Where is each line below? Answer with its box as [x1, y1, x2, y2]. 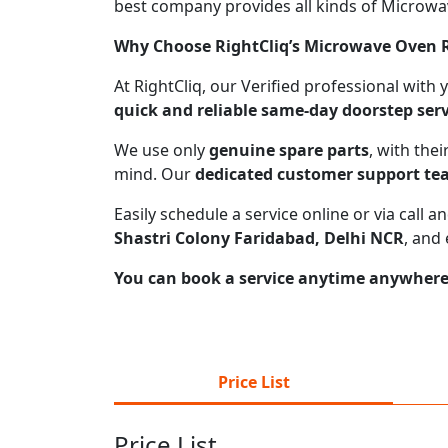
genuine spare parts [209, 138, 369, 161]
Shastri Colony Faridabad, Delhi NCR [114, 226, 404, 249]
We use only [114, 138, 209, 161]
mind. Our [114, 162, 195, 185]
